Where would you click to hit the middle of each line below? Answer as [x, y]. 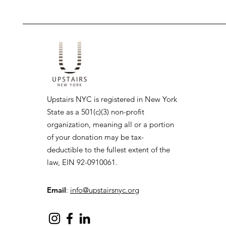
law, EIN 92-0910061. [82, 162]
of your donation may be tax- [95, 137]
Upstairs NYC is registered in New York [112, 99]
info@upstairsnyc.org [105, 190]
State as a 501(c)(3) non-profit [96, 111]
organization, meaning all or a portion [110, 124]
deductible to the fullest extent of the [108, 149]
